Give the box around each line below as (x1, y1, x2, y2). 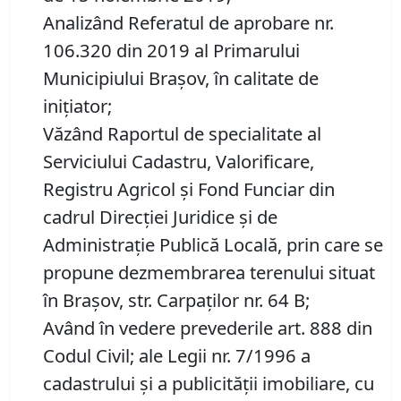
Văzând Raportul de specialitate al (43, 121, 321, 147)
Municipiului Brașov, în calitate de (43, 65, 319, 91)
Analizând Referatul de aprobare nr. (43, 10, 334, 36)
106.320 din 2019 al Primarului (43, 38, 300, 64)
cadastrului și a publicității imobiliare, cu (43, 371, 374, 397)
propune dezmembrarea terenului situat (43, 260, 375, 286)
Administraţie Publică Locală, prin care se (43, 232, 383, 258)
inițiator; (43, 93, 112, 119)
